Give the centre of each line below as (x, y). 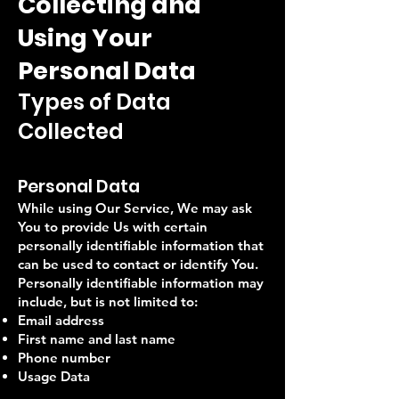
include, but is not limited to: (108, 301)
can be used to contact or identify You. (138, 264)
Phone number (64, 358)
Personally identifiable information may (141, 283)
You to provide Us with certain (113, 227)
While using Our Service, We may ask (135, 208)
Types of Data (94, 102)
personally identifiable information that (141, 245)
